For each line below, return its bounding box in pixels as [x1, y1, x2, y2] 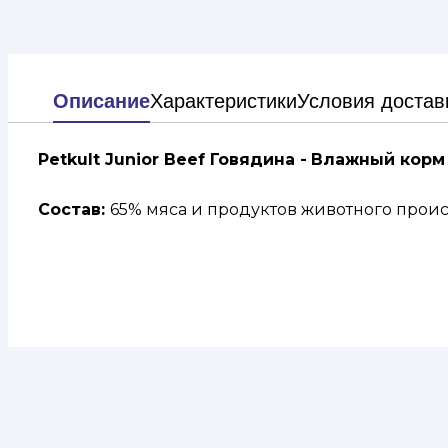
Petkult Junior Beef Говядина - [38, 150, 307, 169]
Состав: [38, 200, 110, 219]
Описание [53, 90, 150, 112]
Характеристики [150, 90, 297, 112]
